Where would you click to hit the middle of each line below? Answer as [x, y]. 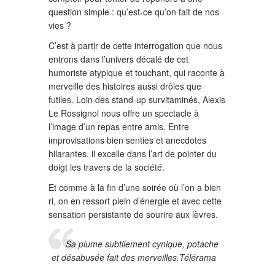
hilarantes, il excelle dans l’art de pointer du [133, 154]
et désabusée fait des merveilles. [115, 258]
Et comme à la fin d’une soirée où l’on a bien [135, 188]
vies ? [60, 25]
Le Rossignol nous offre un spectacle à [124, 113]
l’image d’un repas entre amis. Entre [119, 127]
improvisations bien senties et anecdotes [127, 140]
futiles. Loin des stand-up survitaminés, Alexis [137, 100]
